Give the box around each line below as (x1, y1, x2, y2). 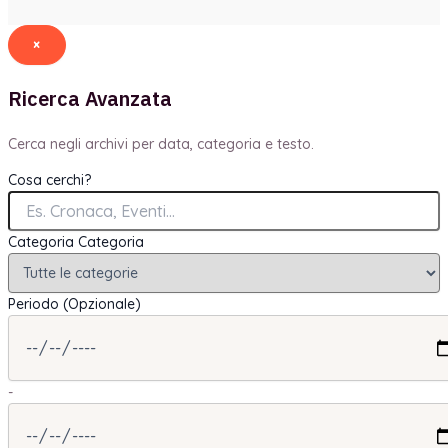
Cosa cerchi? (8, 171, 91, 189)
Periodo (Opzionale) (8, 295, 141, 313)
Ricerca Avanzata (8, 85, 172, 112)
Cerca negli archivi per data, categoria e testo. (8, 135, 314, 153)
